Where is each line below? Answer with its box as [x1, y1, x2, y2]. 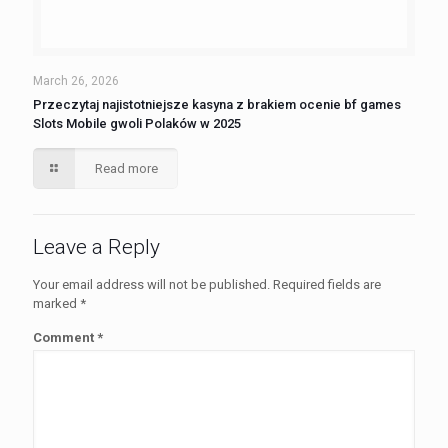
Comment [33, 330, 97, 345]
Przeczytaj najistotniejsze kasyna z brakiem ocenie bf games [33, 97, 401, 112]
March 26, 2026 [33, 74, 119, 88]
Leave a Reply [33, 235, 160, 259]
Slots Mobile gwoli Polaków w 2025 [33, 116, 241, 131]
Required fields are [273, 277, 381, 292]
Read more [95, 161, 159, 176]
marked [33, 296, 80, 311]
